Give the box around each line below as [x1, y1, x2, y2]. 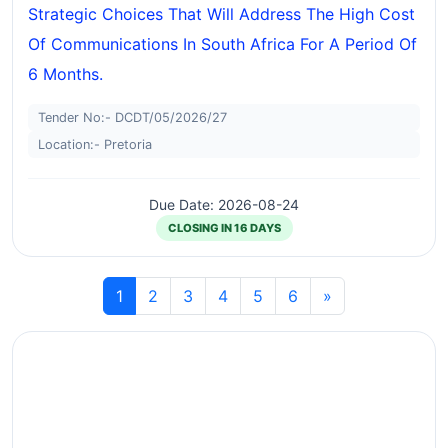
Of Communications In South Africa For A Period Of [28, 34, 417, 54]
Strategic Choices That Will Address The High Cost [28, 4, 415, 24]
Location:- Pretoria [38, 137, 152, 152]
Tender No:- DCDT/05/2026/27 [38, 110, 227, 125]
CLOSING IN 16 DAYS [167, 221, 281, 235]
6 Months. [28, 64, 103, 84]
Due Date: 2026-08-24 [149, 196, 299, 213]
